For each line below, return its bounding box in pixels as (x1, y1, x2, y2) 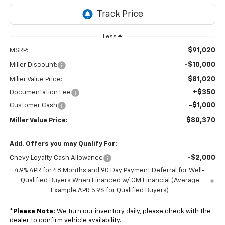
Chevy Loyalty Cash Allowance (9, 154, 103, 161)
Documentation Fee (9, 89, 71, 96)
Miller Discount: (9, 61, 57, 68)
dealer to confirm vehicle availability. (9, 217, 121, 224)
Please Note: (13, 208, 55, 215)
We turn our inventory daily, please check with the (55, 208, 211, 215)
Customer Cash (9, 102, 57, 109)
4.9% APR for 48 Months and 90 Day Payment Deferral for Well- (15, 167, 205, 174)
